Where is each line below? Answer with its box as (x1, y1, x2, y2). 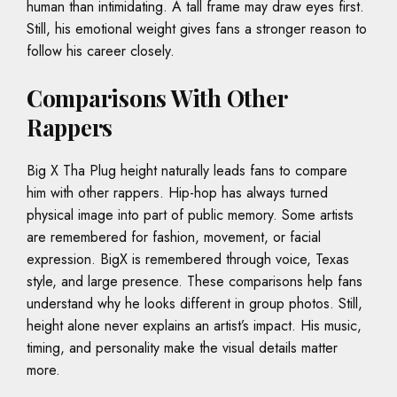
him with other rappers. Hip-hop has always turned (27, 183, 328, 204)
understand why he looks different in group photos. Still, (27, 293, 362, 315)
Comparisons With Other (27, 82, 287, 114)
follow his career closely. (27, 41, 175, 62)
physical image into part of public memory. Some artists (27, 205, 354, 226)
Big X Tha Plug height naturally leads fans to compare (27, 160, 347, 182)
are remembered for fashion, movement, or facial (27, 227, 321, 248)
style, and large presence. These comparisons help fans (27, 271, 362, 292)
